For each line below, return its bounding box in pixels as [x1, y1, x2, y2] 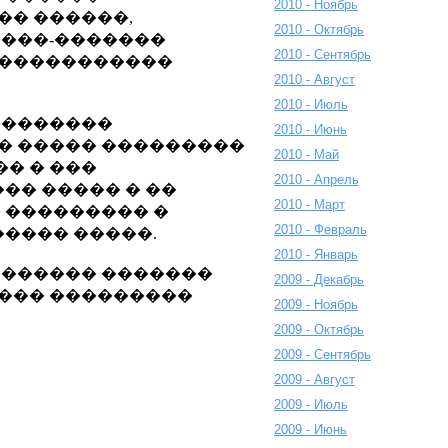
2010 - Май [274, 147, 339, 162]
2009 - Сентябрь [274, 347, 371, 362]
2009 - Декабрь [274, 272, 364, 287]
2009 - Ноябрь [274, 297, 358, 312]
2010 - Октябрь [274, 22, 364, 37]
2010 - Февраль [274, 222, 367, 237]
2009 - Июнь [274, 422, 347, 437]
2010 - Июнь [274, 122, 347, 137]
